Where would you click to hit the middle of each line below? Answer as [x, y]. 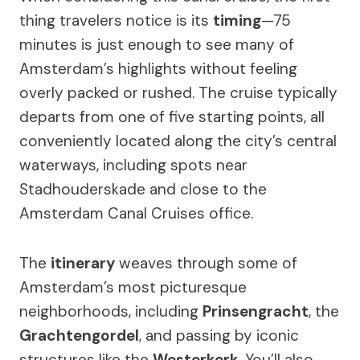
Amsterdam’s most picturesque [133, 287]
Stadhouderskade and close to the [143, 189]
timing [237, 20]
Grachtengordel [79, 335]
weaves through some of [206, 263]
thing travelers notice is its [116, 20]
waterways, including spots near [133, 165]
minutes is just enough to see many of [157, 44]
